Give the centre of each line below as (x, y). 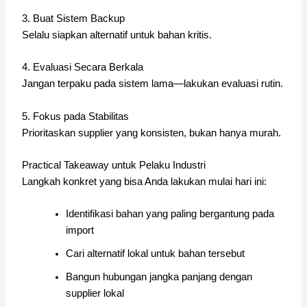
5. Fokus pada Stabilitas (76, 116)
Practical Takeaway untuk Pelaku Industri (114, 165)
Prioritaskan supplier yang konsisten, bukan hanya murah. (152, 133)
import (80, 231)
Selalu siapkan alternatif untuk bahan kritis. (117, 35)
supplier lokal (95, 294)
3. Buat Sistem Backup (74, 18)
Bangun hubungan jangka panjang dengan (159, 277)
